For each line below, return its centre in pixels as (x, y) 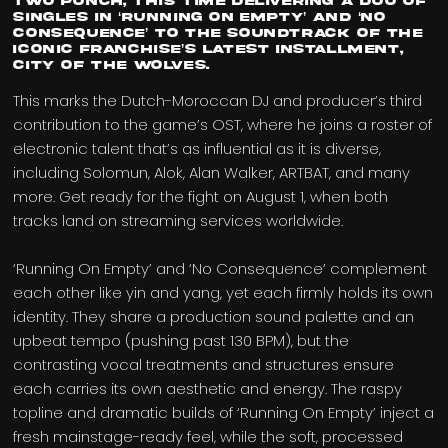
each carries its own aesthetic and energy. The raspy (208, 389)
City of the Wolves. (111, 66)
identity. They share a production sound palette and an (214, 317)
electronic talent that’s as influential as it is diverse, (197, 149)
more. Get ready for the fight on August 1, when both (201, 197)
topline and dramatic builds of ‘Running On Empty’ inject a (224, 413)
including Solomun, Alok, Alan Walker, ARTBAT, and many (212, 173)
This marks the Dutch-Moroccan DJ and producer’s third (218, 101)
